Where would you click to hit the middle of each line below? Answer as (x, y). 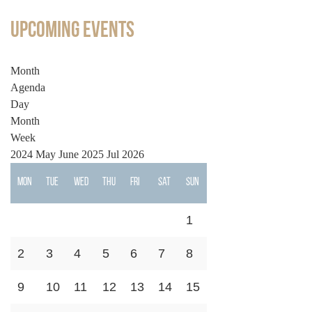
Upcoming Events (72, 31)
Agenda (28, 87)
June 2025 (81, 154)
